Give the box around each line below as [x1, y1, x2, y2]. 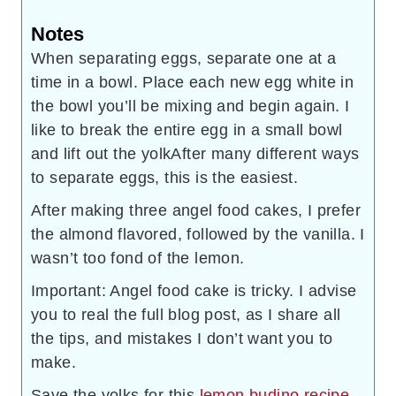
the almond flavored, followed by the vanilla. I [31, 225, 365, 243]
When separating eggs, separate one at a [31, 49, 337, 67]
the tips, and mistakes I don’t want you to [31, 329, 333, 347]
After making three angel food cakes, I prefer [31, 201, 361, 219]
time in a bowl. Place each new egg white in [31, 72, 354, 91]
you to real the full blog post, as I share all [31, 305, 341, 324]
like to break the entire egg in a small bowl [31, 120, 343, 139]
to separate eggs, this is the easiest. [31, 168, 299, 187]
